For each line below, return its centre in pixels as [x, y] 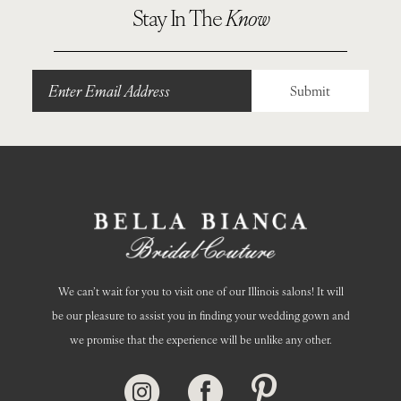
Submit [310, 90]
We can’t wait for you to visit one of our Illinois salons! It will [200, 291]
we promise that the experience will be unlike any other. [200, 339]
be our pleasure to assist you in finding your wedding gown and [200, 315]
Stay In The [179, 17]
